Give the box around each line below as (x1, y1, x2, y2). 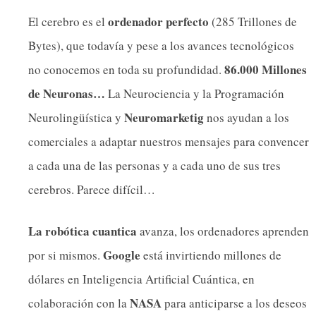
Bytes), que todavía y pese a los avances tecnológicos (28, 37, 294, 54)
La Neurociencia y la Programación (105, 85, 284, 102)
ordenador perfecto (108, 12, 209, 30)
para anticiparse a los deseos (162, 295, 307, 312)
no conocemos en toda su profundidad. (28, 61, 221, 78)
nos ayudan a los (204, 109, 289, 126)
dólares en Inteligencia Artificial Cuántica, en (28, 271, 255, 288)
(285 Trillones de (209, 13, 297, 30)
